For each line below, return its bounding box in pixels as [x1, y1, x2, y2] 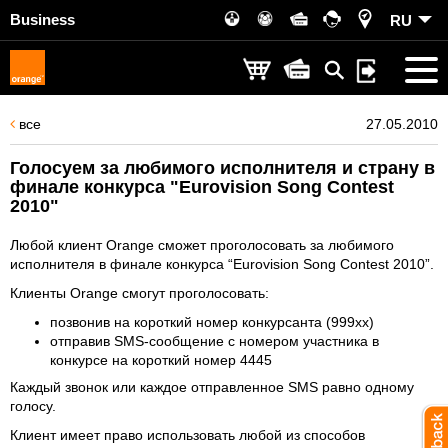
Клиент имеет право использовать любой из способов [10, 426, 365, 443]
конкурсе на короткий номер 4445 [50, 352, 272, 368]
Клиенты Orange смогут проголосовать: [10, 285, 269, 301]
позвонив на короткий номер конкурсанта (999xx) [50, 314, 374, 330]
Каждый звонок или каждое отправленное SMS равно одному [10, 378, 414, 395]
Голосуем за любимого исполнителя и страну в [10, 158, 435, 178]
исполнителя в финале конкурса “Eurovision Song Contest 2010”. [10, 256, 434, 272]
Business [10, 11, 75, 28]
